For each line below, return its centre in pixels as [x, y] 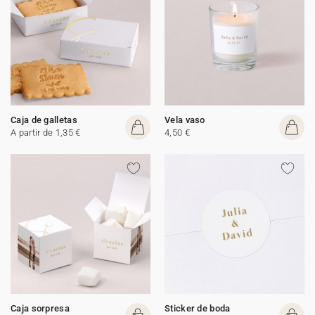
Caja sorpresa [40, 308]
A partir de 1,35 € [46, 133]
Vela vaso [185, 120]
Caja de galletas [44, 120]
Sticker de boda [198, 308]
